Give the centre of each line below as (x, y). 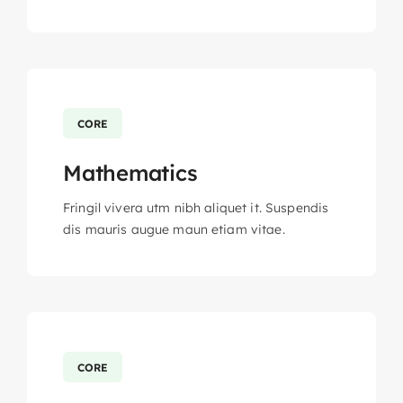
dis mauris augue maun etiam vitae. (174, 230)
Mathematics (130, 173)
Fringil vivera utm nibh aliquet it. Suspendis (196, 208)
